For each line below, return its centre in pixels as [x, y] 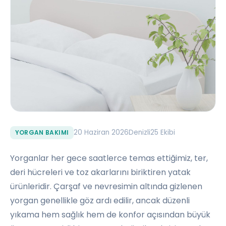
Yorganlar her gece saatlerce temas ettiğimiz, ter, [109, 158]
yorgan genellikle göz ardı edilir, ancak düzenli [100, 200]
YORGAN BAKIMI [42, 133]
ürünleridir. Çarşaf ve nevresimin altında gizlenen [106, 186]
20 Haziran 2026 [101, 132]
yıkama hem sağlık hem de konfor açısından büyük [110, 214]
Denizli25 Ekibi [152, 132]
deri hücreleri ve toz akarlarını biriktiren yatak [100, 172]
